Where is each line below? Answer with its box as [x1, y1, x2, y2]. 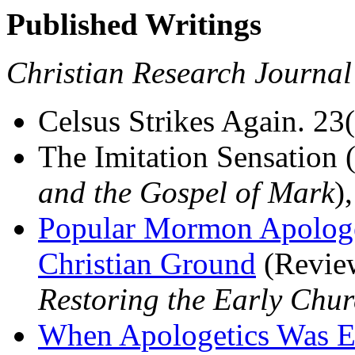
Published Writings [6, 7, 261, 41]
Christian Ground [38, 246, 256, 281]
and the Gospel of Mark [38, 175, 334, 209]
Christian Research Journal [6, 55, 352, 90]
